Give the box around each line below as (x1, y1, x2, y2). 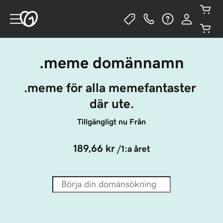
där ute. (89, 97, 134, 110)
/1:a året (116, 144, 150, 153)
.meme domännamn (39, 55, 184, 71)
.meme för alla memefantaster (24, 81, 199, 94)
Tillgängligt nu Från (77, 117, 146, 125)
